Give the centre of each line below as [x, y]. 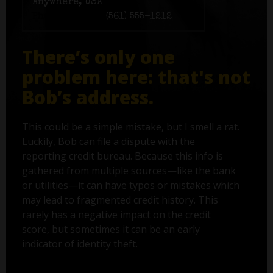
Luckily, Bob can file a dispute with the [108, 142]
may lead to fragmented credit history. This [120, 200]
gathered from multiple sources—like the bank [129, 171]
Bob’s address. [87, 97]
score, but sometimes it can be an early [111, 229]
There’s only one [98, 57]
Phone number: [67, 17]
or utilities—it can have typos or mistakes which [130, 186]
